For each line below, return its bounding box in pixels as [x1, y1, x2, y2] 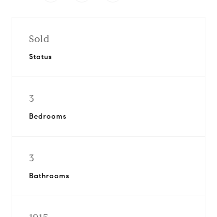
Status [29, 52, 52, 61]
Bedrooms [29, 112, 66, 121]
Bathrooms [29, 171, 69, 180]
